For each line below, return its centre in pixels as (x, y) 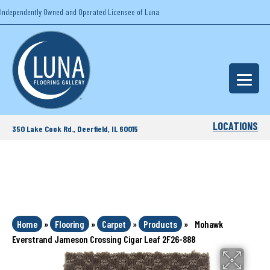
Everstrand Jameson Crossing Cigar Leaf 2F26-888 (104, 239)
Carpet (114, 224)
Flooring (70, 224)
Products (160, 224)
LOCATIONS (236, 126)
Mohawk (209, 224)
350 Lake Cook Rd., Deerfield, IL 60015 (75, 128)
